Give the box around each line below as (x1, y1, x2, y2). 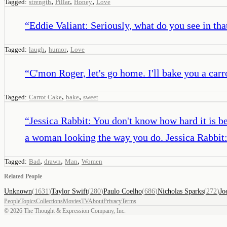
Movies (63, 197, 81, 205)
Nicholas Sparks (158, 187, 204, 195)
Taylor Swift (51, 187, 88, 195)
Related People (4, 172, 42, 180)
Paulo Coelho (103, 187, 142, 195)
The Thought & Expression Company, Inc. (22, 207, 126, 214)
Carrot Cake (29, 93, 62, 101)
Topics (20, 197, 36, 205)
